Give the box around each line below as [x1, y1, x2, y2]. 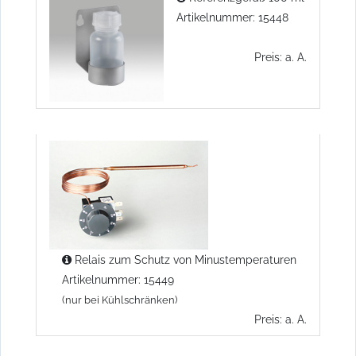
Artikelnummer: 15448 [176, 10, 288, 24]
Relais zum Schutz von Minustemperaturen [72, 252, 296, 266]
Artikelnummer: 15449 [62, 272, 174, 286]
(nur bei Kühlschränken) [62, 293, 177, 306]
